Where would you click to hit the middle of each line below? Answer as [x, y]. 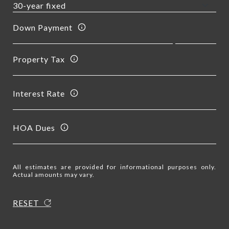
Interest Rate [39, 93]
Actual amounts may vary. [54, 175]
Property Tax [39, 59]
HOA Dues [34, 127]
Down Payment [43, 27]
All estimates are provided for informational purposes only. [114, 167]
